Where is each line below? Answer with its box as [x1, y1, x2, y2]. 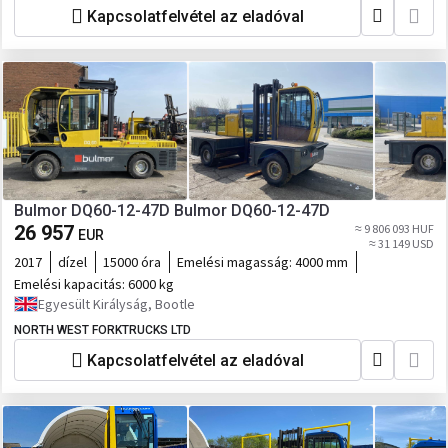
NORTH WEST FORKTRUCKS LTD [14, 323, 191, 337]
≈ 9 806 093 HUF [355, 221, 434, 236]
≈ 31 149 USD [369, 236, 434, 251]
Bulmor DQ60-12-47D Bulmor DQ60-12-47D [14, 201, 330, 220]
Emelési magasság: [177, 253, 295, 271]
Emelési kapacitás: [14, 275, 128, 293]
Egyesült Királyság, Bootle [38, 295, 195, 313]
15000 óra [103, 253, 161, 271]
